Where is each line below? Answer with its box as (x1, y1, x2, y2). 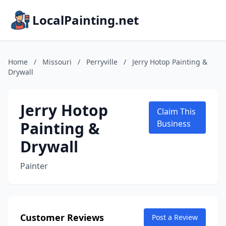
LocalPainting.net (32, 12, 139, 28)
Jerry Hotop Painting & (132, 57, 207, 67)
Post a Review (152, 212, 198, 222)
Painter (20, 160, 48, 172)
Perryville (86, 57, 118, 67)
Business (156, 118, 191, 129)
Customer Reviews (20, 211, 104, 223)
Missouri (42, 57, 72, 67)
